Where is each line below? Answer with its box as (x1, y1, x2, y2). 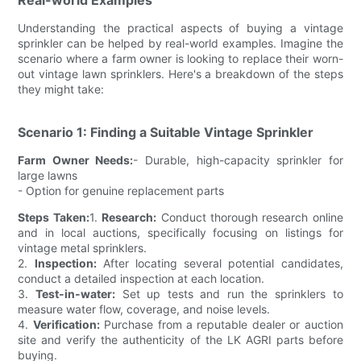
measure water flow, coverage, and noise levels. (18, 301, 271, 316)
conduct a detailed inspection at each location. (18, 271, 265, 285)
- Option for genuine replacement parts (18, 183, 225, 197)
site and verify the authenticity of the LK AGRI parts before (18, 332, 343, 346)
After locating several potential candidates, (96, 255, 343, 270)
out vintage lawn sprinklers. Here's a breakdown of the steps (18, 66, 343, 81)
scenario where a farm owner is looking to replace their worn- (18, 51, 343, 65)
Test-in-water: (35, 286, 115, 301)
